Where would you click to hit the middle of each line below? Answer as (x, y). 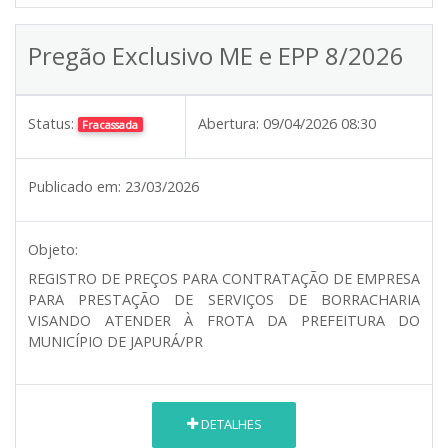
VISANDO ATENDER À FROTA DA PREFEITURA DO (224, 320)
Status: (51, 123)
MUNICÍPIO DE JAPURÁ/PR (115, 341)
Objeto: (53, 249)
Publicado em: (74, 186)
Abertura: (228, 123)
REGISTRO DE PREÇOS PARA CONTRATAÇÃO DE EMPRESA (224, 278)
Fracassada (110, 124)
